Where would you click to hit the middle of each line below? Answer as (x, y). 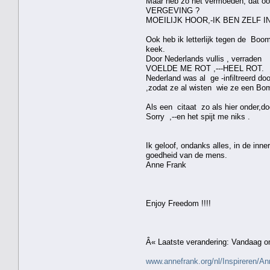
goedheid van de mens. (187, 155)
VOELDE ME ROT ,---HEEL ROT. (205, 68)
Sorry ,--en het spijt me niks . (198, 116)
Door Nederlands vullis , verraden (204, 58)
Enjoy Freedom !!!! (178, 203)
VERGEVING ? (173, 10)
